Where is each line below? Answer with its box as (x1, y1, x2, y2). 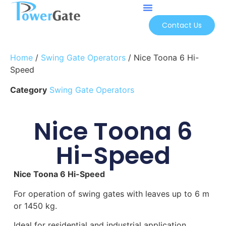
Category (10, 85, 47, 95)
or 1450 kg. (13, 200, 57, 211)
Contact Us (161, 20, 202, 30)
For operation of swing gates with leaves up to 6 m (13, 188, 209, 199)
